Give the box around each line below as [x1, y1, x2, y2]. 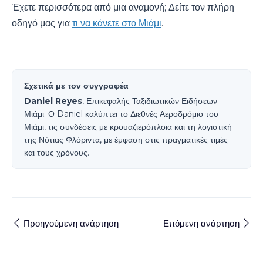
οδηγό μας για [12, 17, 72, 29]
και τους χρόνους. [24, 147, 89, 158]
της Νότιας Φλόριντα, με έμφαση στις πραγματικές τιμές [24, 134, 228, 145]
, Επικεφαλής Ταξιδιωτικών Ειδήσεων [82, 95, 217, 106]
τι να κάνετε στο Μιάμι [72, 17, 161, 29]
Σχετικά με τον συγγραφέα [24, 80, 129, 91]
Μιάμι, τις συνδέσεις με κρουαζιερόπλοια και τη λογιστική [24, 121, 232, 132]
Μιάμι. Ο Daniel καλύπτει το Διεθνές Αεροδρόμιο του [24, 108, 218, 119]
